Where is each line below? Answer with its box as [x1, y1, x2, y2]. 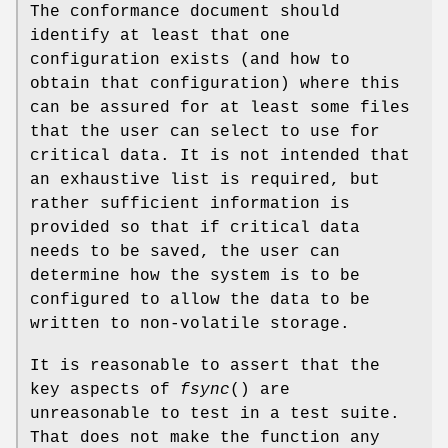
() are [230, 381, 290, 400]
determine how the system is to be [30, 267, 360, 286]
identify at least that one [30, 27, 290, 46]
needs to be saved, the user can [30, 243, 340, 262]
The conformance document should [30, 3, 340, 22]
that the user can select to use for [30, 123, 380, 142]
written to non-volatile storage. [30, 315, 350, 334]
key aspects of [30, 381, 180, 400]
